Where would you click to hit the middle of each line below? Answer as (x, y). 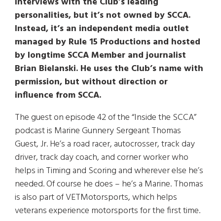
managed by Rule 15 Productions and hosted (108, 42)
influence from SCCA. (58, 95)
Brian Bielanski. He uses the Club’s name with (109, 69)
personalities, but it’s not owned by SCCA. (103, 16)
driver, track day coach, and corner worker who (102, 158)
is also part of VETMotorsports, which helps (96, 198)
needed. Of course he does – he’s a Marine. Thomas (109, 184)
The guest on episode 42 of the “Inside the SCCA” (106, 118)
